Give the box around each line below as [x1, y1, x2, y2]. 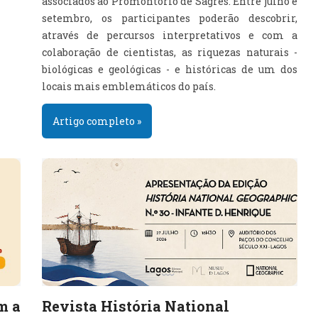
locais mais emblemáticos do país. [42, 79, 218, 93]
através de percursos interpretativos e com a [42, 28, 297, 42]
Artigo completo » [53, 114, 141, 128]
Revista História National [42, 297, 229, 315]
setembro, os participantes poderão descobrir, [42, 11, 297, 25]
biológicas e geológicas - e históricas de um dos [42, 62, 297, 76]
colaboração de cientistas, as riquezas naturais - [42, 45, 297, 59]
